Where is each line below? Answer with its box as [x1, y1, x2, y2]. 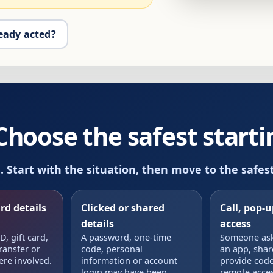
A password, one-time [80, 231, 171, 243]
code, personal [80, 243, 143, 255]
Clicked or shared [80, 200, 165, 214]
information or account [80, 254, 177, 266]
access [220, 216, 252, 230]
